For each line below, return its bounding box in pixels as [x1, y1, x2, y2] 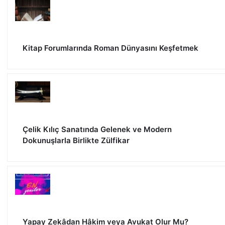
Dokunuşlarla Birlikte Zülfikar [23, 136, 130, 145]
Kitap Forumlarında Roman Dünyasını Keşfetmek [23, 43, 198, 53]
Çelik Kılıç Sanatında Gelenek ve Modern [23, 125, 172, 134]
